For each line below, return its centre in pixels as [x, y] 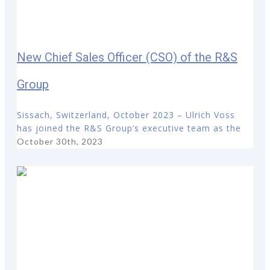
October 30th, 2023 [60, 141]
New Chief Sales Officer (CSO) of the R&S [127, 57]
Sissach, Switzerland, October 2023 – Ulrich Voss [126, 115]
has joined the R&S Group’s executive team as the [129, 128]
